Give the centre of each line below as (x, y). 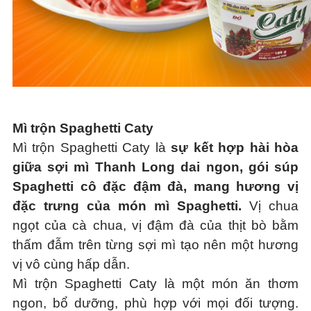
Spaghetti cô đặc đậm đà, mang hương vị (155, 186)
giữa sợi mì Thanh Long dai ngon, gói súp (155, 167)
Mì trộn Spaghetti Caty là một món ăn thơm (155, 284)
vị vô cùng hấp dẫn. (71, 264)
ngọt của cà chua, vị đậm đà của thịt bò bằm (155, 225)
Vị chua (270, 206)
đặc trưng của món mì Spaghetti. (127, 206)
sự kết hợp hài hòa (235, 148)
